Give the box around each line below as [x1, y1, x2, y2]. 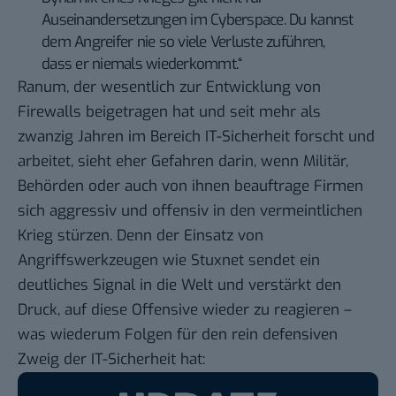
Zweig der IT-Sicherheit [18, 348, 176, 369]
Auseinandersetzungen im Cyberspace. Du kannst [42, 9, 354, 30]
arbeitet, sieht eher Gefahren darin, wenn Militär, [18, 150, 348, 171]
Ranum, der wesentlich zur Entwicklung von [18, 76, 321, 97]
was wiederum [18, 324, 125, 345]
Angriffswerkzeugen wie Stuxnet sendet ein [18, 249, 320, 270]
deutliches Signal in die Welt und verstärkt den [18, 274, 341, 295]
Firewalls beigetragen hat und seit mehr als [18, 101, 321, 122]
